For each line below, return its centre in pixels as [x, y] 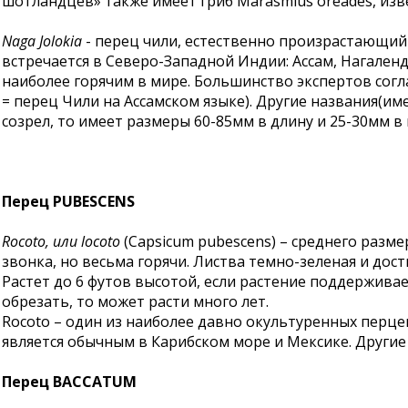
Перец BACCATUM [69, 382]
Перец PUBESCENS [68, 201]
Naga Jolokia [42, 41]
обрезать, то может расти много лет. [135, 301]
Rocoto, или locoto [61, 241]
